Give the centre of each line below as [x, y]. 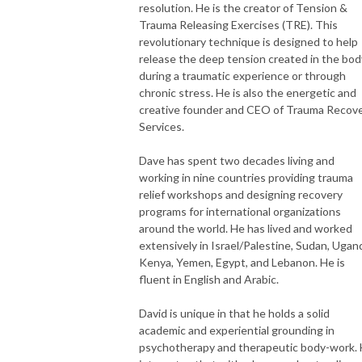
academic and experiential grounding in [237, 330]
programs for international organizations [240, 211]
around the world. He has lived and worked [246, 228]
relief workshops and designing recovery [241, 194]
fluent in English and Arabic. [209, 279]
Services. [162, 126]
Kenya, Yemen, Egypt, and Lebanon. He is [242, 262]
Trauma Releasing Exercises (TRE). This [238, 24]
